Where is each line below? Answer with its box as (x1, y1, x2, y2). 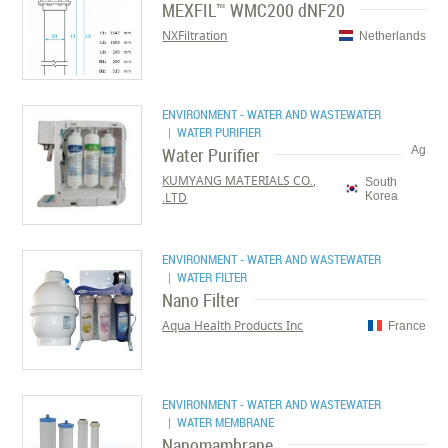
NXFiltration (162, 27, 228, 44)
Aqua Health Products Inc (162, 317, 304, 334)
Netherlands (358, 28, 426, 43)
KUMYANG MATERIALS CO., (162, 172, 317, 189)
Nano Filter (162, 288, 241, 312)
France (387, 318, 426, 333)
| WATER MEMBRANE (162, 413, 275, 431)
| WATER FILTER (162, 268, 248, 286)
